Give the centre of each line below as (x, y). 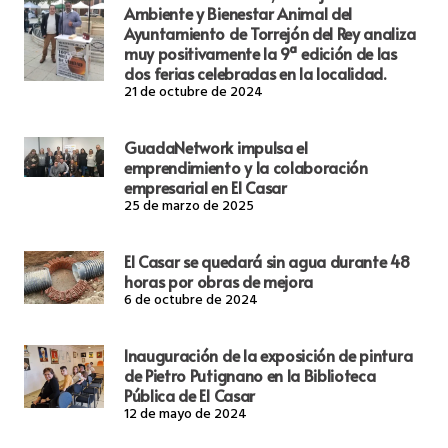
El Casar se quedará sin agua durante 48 (267, 261)
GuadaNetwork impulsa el (216, 147)
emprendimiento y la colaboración (246, 167)
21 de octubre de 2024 (193, 94)
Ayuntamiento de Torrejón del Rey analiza (270, 33)
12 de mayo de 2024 (185, 416)
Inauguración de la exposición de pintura (268, 355)
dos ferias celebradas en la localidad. (255, 73)
